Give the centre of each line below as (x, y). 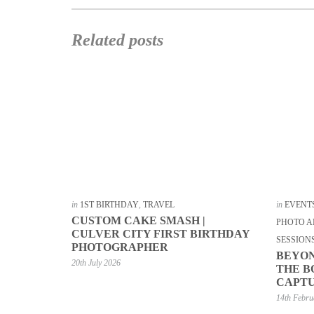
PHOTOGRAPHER (120, 247)
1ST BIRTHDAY (109, 204)
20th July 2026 (96, 262)
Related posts (117, 40)
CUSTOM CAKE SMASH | (138, 220)
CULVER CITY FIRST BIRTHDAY (161, 233)
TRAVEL (159, 204)
